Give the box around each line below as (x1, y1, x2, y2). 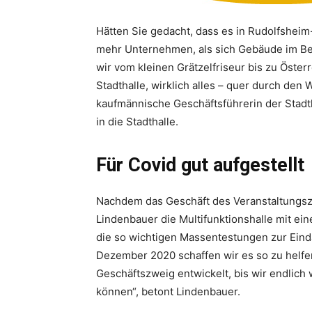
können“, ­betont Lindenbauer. (96, 285, 240, 298)
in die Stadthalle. (96, 115, 178, 128)
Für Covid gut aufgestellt (96, 154, 304, 176)
